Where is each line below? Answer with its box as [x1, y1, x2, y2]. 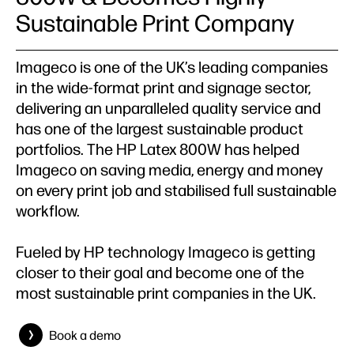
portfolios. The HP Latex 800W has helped [16, 139, 299, 159]
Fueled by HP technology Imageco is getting [16, 242, 315, 262]
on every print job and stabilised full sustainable [16, 180, 337, 200]
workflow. [16, 201, 80, 220]
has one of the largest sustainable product [16, 119, 303, 138]
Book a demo [49, 327, 121, 343]
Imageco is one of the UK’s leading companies [16, 57, 328, 77]
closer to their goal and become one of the [16, 262, 304, 282]
